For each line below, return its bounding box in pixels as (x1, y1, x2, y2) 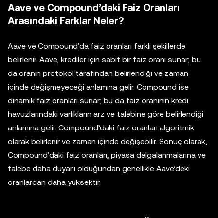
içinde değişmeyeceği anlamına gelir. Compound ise (8, 82, 189, 92)
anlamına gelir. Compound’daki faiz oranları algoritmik (8, 123, 194, 133)
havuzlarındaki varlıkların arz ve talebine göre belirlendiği (8, 109, 203, 119)
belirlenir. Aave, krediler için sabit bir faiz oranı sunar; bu (8, 55, 201, 65)
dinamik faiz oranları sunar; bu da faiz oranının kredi (8, 96, 188, 106)
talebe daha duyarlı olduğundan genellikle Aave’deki (8, 164, 190, 174)
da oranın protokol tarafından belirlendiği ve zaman (8, 69, 188, 78)
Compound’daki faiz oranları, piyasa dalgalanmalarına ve (8, 150, 206, 160)
